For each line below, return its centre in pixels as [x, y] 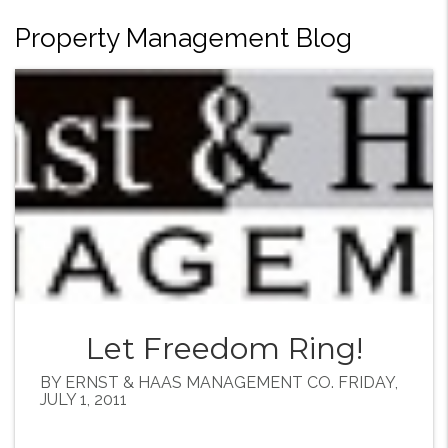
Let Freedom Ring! [224, 349]
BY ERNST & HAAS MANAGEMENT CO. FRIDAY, [219, 383]
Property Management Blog [183, 38]
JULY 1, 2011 [83, 400]
